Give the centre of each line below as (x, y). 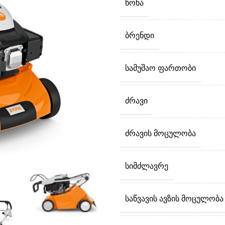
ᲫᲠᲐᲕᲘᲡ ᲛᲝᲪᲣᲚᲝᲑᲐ (160, 133)
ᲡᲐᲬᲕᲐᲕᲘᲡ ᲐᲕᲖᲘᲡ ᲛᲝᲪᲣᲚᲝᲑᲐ (174, 199)
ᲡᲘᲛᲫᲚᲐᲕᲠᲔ (147, 166)
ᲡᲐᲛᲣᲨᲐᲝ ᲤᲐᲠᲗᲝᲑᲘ (160, 68)
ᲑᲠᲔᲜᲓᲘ (140, 35)
